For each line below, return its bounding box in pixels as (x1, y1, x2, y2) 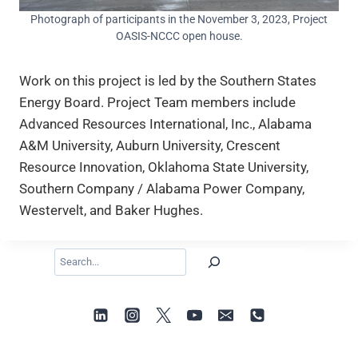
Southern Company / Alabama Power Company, (19, 180, 304, 197)
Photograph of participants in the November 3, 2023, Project (30, 12, 328, 26)
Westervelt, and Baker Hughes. (19, 201, 203, 218)
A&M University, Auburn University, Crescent (19, 137, 280, 153)
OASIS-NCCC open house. (115, 29, 243, 42)
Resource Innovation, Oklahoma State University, (19, 158, 308, 175)
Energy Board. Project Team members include (19, 93, 296, 110)
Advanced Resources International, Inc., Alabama (19, 115, 312, 132)
